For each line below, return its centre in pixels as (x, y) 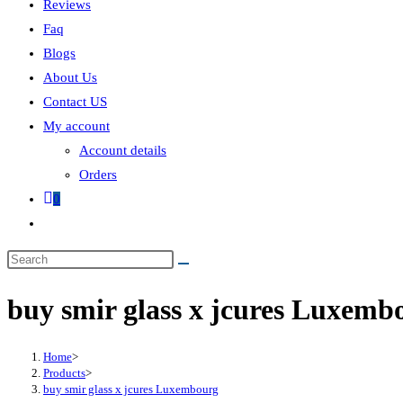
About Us (70, 77)
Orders (98, 175)
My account (76, 126)
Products (64, 372)
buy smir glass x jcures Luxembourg (131, 389)
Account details (123, 150)
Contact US (75, 102)
